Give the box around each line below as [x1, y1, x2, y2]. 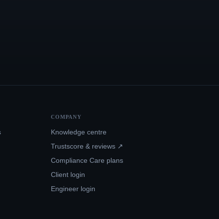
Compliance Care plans [51, 157, 124, 164]
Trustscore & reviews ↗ [51, 143, 124, 150]
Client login [51, 171, 86, 178]
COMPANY [51, 114, 82, 120]
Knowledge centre [51, 129, 107, 136]
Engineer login [51, 185, 96, 193]
